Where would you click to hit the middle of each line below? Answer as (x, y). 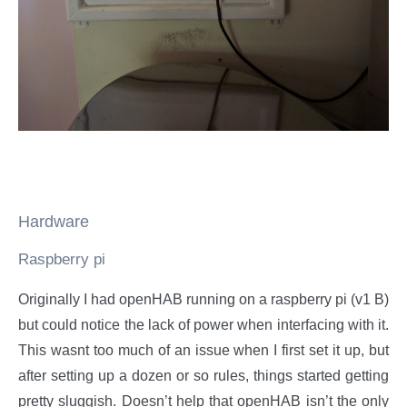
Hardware (54, 221)
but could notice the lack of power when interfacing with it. (203, 324)
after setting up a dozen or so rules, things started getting (203, 375)
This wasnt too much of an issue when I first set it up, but (203, 350)
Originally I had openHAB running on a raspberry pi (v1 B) (203, 299)
